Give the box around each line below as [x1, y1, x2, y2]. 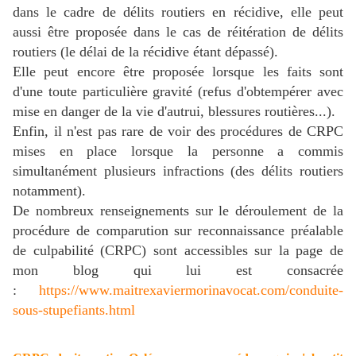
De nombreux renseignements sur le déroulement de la [13, 203, 343, 219]
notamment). [13, 183, 86, 199]
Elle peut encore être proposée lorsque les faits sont [13, 64, 343, 80]
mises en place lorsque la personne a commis [13, 143, 343, 160]
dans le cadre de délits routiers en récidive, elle [13, 4, 319, 21]
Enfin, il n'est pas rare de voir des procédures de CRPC [13, 123, 343, 140]
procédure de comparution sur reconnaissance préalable [13, 222, 343, 239]
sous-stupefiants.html [13, 302, 135, 319]
